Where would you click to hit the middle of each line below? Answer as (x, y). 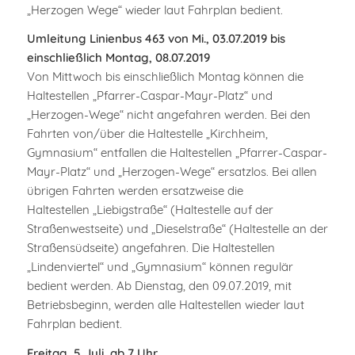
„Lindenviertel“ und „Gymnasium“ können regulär (160, 267)
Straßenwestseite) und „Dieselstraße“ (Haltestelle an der (177, 229)
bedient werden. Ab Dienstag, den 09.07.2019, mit (159, 286)
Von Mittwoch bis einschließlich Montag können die (165, 77)
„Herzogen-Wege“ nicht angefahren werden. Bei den (168, 115)
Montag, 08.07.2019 (157, 58)
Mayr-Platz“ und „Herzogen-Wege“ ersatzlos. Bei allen (172, 172)
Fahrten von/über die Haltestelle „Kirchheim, (147, 134)
